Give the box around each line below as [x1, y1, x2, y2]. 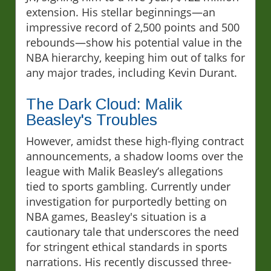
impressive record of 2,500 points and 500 [26, 20, 240, 35]
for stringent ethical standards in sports [26, 240, 227, 255]
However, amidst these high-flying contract [26, 134, 244, 149]
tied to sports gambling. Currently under [26, 179, 230, 194]
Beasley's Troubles [26, 111, 157, 129]
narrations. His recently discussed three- [26, 255, 232, 270]
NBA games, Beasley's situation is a [26, 209, 206, 224]
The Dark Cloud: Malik [26, 95, 182, 114]
